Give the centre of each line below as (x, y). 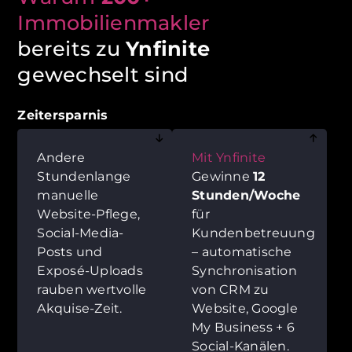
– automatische (242, 251)
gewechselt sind (103, 74)
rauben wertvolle (92, 289)
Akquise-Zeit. (80, 308)
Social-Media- (81, 233)
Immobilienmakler (114, 22)
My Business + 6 (243, 327)
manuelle (68, 195)
